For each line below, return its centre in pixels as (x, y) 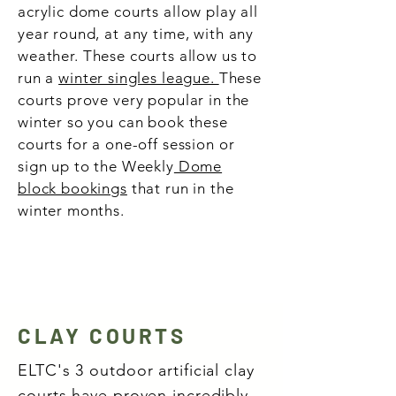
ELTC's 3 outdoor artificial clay (136, 370)
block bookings (72, 188)
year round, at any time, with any (136, 34)
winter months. (73, 210)
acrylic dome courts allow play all (138, 11)
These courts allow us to (170, 56)
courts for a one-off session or (126, 144)
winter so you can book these (123, 122)
